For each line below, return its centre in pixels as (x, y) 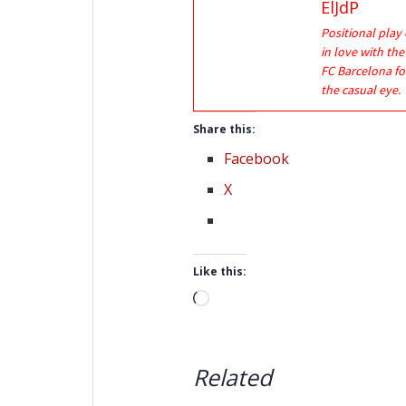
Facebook (257, 158)
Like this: (220, 271)
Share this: (224, 129)
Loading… (241, 300)
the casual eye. (361, 89)
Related (232, 377)
